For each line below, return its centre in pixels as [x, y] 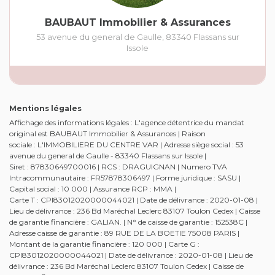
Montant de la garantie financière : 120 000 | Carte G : [104, 244]
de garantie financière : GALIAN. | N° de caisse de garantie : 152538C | [128, 222]
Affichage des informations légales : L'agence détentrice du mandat [127, 123]
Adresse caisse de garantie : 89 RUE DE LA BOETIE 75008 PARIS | [124, 233]
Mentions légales [45, 109]
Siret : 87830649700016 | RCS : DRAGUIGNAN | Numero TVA [118, 167]
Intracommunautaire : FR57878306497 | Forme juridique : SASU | [125, 178]
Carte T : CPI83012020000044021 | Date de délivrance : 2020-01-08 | [134, 200]
